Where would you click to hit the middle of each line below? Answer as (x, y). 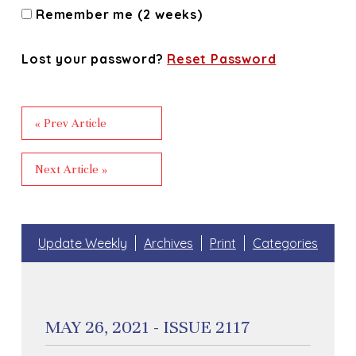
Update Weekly (83, 243)
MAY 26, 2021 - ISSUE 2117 (148, 327)
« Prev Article (71, 123)
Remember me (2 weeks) (117, 14)
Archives (168, 243)
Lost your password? (95, 58)
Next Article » (72, 169)
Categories (285, 243)
